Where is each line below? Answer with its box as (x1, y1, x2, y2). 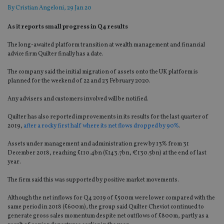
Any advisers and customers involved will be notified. (7, 95, 148, 103)
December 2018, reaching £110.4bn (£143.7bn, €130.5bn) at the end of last (7, 149, 206, 157)
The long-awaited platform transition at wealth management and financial (7, 41, 205, 49)
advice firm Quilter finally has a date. (7, 50, 103, 58)
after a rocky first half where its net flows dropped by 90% (23, 122, 179, 130)
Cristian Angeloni (15, 4, 64, 12)
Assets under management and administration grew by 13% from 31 (7, 140, 189, 148)
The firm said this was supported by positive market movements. (7, 176, 179, 184)
